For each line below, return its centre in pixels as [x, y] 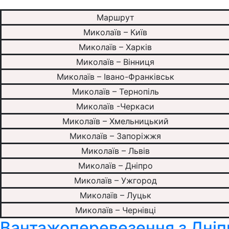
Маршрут [115, 17]
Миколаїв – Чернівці [115, 210]
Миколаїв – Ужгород [115, 180]
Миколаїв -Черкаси [115, 106]
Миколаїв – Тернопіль [115, 91]
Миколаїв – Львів [115, 151]
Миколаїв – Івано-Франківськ [115, 76]
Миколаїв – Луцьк [115, 195]
